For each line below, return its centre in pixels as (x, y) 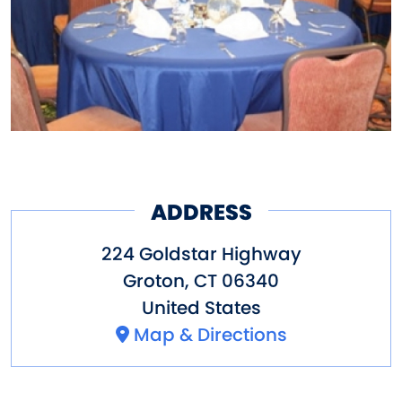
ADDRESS (201, 213)
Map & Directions (210, 334)
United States (201, 307)
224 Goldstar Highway (201, 253)
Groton (154, 280)
